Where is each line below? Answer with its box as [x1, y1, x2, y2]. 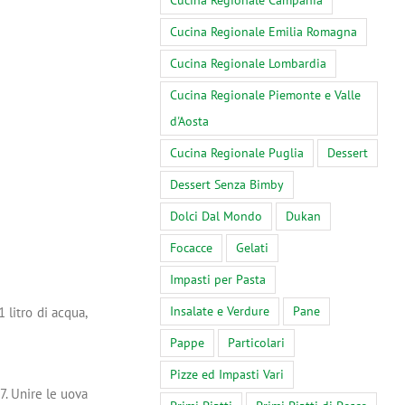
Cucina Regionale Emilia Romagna [170, 24, 357, 41]
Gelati [236, 240, 268, 257]
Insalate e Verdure [170, 303, 269, 320]
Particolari [228, 334, 285, 352]
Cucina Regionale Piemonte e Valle [170, 87, 361, 104]
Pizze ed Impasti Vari [170, 366, 284, 383]
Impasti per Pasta [170, 271, 266, 288]
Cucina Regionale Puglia [170, 145, 304, 162]
